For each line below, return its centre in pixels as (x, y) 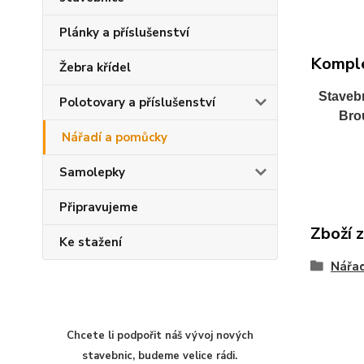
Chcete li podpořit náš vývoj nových (160, 336)
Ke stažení (91, 242)
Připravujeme (99, 207)
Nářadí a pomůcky (115, 137)
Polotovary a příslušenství (137, 102)
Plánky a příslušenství (124, 32)
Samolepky (92, 172)
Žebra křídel (95, 67)
